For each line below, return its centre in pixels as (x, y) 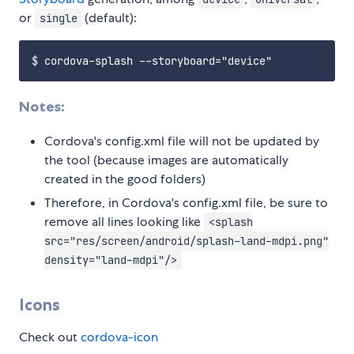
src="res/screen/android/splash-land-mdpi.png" (186, 241)
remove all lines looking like (124, 221)
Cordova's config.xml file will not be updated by (182, 141)
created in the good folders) (125, 179)
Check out (50, 337)
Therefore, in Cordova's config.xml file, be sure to (186, 202)
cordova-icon (119, 337)
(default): (109, 18)
